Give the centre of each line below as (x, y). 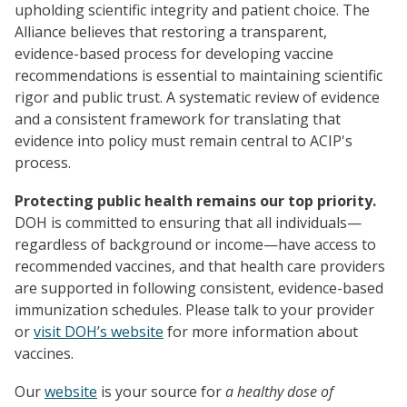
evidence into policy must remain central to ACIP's (184, 140)
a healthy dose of (279, 391)
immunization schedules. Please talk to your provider (194, 309)
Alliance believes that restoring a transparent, (171, 31)
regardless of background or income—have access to (195, 244)
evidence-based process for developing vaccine (174, 53)
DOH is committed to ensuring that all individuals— (188, 222)
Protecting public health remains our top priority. (195, 200)
